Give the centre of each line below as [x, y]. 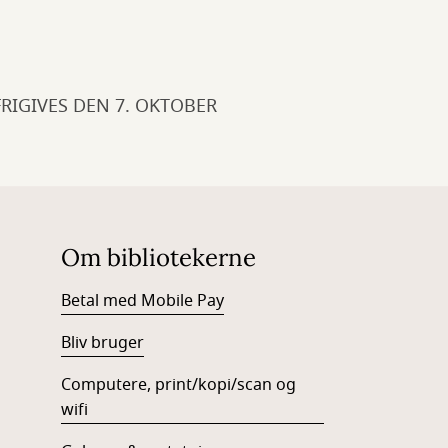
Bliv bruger [102, 343]
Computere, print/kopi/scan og [178, 385]
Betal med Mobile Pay [142, 301]
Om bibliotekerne [158, 258]
